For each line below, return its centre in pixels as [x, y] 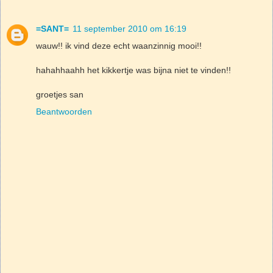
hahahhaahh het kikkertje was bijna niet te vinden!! [133, 70]
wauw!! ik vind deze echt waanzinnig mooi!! [119, 46]
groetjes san [60, 95]
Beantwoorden [64, 112]
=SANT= [52, 29]
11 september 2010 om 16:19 [129, 29]
